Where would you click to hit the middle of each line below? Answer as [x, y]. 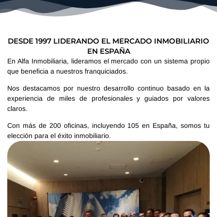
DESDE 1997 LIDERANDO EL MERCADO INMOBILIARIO [108, 41]
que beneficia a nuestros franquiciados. [68, 71]
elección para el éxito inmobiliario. [59, 136]
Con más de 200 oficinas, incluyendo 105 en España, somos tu [108, 126]
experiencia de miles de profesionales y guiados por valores [108, 99]
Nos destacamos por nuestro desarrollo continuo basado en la [108, 88]
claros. [17, 109]
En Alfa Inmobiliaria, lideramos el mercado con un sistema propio [108, 61]
